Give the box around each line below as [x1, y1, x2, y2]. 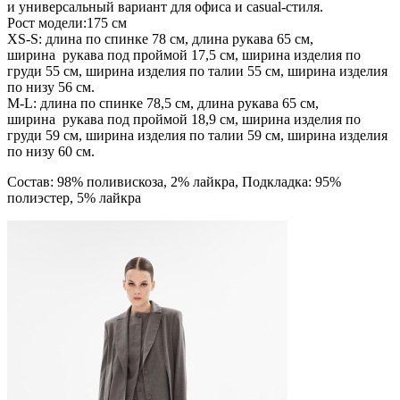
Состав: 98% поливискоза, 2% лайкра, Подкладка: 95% [7, 173, 341, 189]
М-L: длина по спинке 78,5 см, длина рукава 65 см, [7, 95, 319, 111]
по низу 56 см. [7, 79, 95, 95]
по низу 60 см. [7, 143, 95, 159]
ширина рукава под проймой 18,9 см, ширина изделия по [7, 111, 361, 127]
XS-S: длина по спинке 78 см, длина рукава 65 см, [7, 30, 313, 46]
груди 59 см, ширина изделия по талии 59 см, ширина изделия [7, 127, 387, 143]
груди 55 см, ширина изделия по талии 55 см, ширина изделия [7, 62, 387, 79]
